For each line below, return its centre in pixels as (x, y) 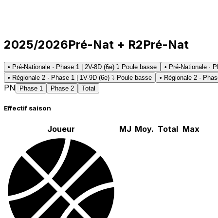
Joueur (61, 129)
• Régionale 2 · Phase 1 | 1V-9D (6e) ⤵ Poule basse (80, 77)
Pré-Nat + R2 (106, 44)
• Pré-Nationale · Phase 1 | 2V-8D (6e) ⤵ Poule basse (82, 67)
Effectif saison (27, 108)
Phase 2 (62, 88)
